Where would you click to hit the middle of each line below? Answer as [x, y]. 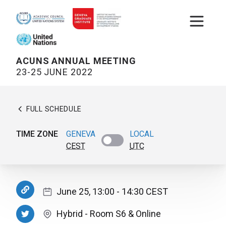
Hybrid [70, 214]
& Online [145, 214]
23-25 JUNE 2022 [54, 72]
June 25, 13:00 [86, 192]
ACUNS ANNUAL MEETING [76, 61]
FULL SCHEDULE [54, 109]
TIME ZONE [37, 134]
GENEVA [81, 134]
